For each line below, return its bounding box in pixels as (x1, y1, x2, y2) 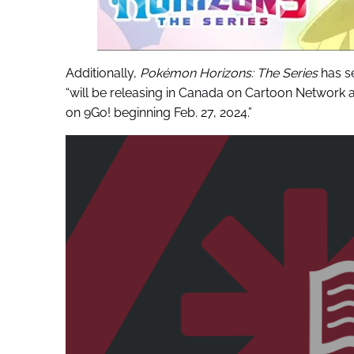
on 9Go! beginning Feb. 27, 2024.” (65, 104, 252, 120)
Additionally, (65, 65, 137, 81)
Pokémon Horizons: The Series (136, 65, 318, 81)
